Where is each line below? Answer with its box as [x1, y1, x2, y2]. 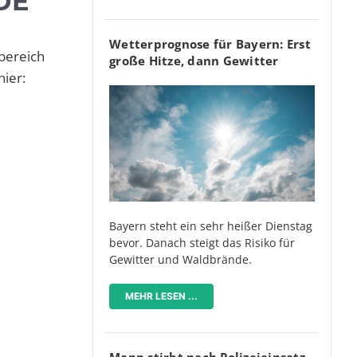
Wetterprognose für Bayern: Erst [109, 36, 311, 53]
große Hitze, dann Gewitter [109, 53, 279, 69]
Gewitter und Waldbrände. [109, 251, 252, 267]
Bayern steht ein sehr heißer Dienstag [109, 218, 312, 233]
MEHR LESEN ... [125, 289, 198, 302]
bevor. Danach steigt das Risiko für [109, 234, 295, 250]
